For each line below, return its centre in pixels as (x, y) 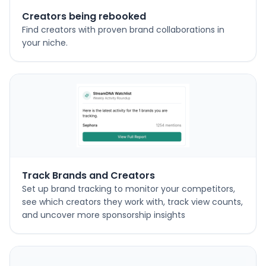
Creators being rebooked (84, 16)
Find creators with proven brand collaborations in (123, 30)
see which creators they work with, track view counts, (132, 202)
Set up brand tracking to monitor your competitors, (129, 189)
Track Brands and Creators (88, 175)
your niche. (45, 43)
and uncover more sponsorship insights (104, 215)
